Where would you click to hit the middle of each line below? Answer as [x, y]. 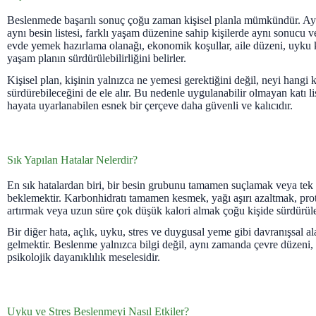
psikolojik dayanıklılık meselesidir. [84, 257]
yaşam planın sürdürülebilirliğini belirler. [97, 58]
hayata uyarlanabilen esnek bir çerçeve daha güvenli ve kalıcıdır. [150, 105]
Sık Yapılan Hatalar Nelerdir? [72, 159]
